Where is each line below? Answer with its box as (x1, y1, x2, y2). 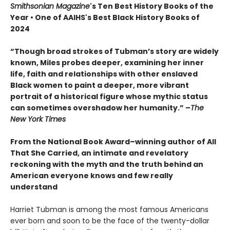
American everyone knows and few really (10, 170, 173, 181)
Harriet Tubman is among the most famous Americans (10, 204, 208, 215)
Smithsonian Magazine (10, 1, 90, 12)
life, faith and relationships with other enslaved (10, 69, 198, 80)
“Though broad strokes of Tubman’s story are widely (10, 46, 219, 57)
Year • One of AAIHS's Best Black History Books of (10, 12, 200, 23)
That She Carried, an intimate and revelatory (10, 148, 188, 159)
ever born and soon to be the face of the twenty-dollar (10, 216, 209, 226)
